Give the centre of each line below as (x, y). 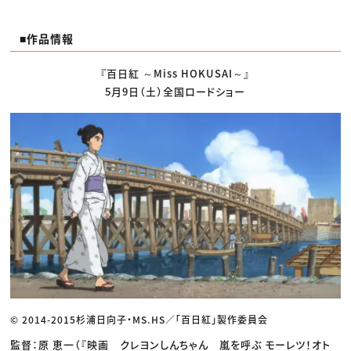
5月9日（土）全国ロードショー (175, 92)
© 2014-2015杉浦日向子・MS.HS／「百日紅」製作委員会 (139, 319)
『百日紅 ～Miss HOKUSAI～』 (175, 74)
